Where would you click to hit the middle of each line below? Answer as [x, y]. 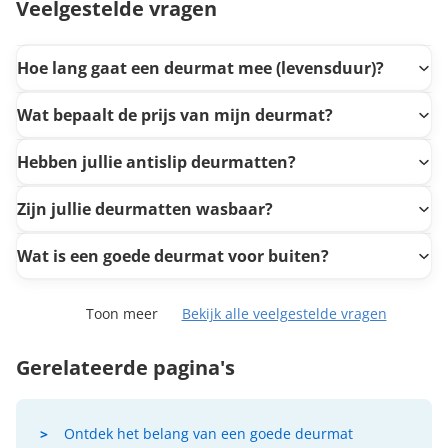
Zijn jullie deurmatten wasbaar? [145, 208]
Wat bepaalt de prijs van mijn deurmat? [175, 114]
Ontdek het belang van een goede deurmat [208, 434]
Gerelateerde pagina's [125, 368]
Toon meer [121, 314]
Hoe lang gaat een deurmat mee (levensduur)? [200, 67]
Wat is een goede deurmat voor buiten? [173, 255]
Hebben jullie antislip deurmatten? [156, 161]
